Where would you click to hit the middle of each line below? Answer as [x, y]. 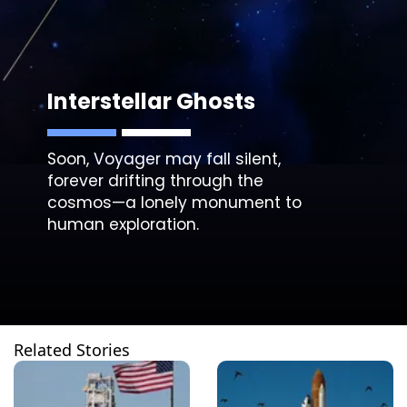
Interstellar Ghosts [152, 102]
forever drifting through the [156, 180]
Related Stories [72, 350]
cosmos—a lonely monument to [175, 202]
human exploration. [124, 224]
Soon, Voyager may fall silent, [164, 159]
